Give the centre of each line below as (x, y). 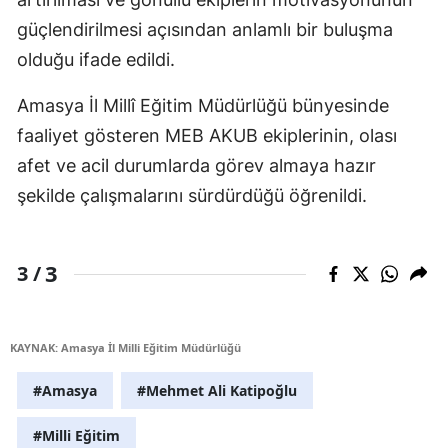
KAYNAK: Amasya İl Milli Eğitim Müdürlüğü (125, 348)
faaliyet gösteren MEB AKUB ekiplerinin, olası (207, 136)
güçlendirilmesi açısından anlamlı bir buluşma (205, 30)
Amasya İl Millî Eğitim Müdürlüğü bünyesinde (203, 106)
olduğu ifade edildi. (96, 60)
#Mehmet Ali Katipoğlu (217, 391)
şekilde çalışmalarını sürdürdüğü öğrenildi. (192, 196)
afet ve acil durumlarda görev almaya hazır (196, 166)
